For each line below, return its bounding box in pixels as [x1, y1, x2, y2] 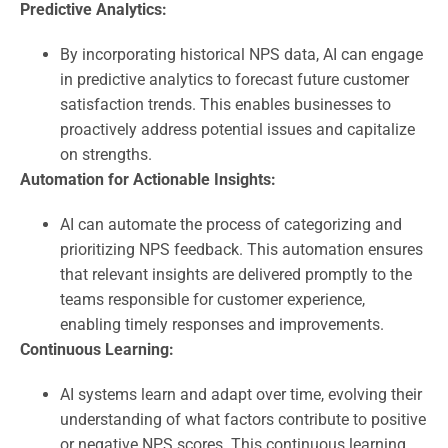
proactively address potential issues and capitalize [60, 119, 415, 139]
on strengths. [60, 144, 152, 164]
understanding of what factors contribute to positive [60, 409, 426, 429]
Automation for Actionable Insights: [20, 169, 276, 189]
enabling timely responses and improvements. [60, 314, 384, 334]
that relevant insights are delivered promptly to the [60, 264, 412, 284]
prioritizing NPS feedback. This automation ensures [60, 239, 423, 259]
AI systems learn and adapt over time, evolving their [60, 384, 422, 404]
